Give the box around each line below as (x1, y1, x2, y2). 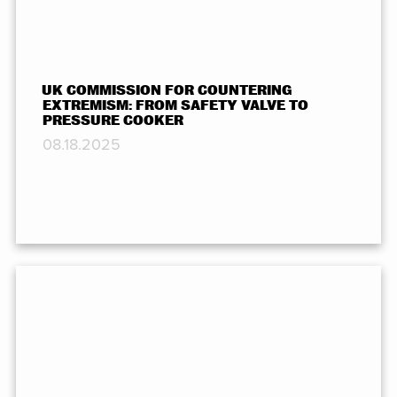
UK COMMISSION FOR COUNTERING (42, 83, 292, 98)
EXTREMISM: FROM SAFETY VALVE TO (42, 98, 308, 113)
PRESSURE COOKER (42, 113, 183, 128)
